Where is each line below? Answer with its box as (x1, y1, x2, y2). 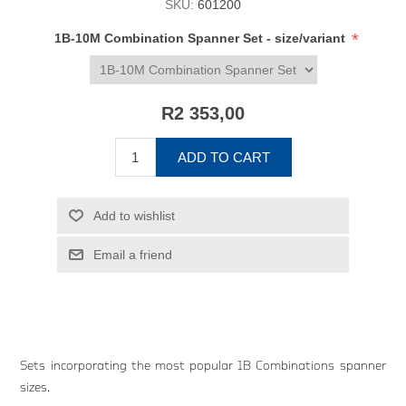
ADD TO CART (177, 149, 270, 165)
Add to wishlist (92, 208, 175, 223)
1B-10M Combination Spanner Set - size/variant (54, 30, 349, 45)
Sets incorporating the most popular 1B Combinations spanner (20, 359, 386, 372)
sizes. (20, 381, 51, 394)
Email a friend (92, 246, 172, 262)
